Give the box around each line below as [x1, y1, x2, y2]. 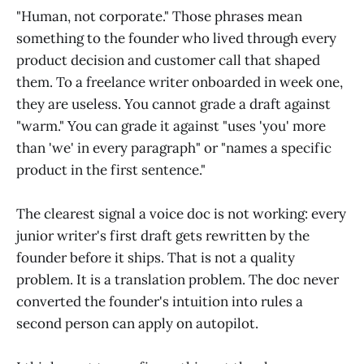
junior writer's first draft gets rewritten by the [16, 227, 310, 245]
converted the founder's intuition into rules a [16, 292, 303, 311]
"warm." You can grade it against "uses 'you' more [16, 117, 326, 136]
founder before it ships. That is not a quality [16, 249, 295, 267]
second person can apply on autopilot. [16, 314, 258, 333]
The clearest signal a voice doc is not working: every [16, 205, 346, 223]
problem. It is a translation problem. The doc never [16, 271, 339, 289]
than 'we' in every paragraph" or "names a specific [16, 139, 331, 158]
